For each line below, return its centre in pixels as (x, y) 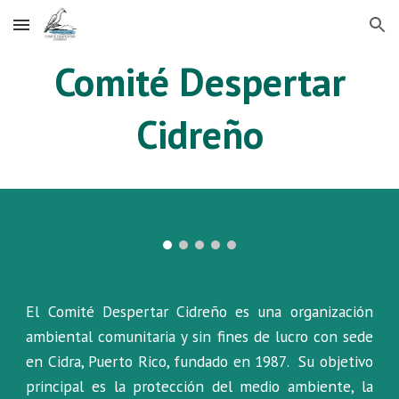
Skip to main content (77, 33)
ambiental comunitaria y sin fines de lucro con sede (199, 337)
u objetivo (340, 362)
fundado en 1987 (231, 362)
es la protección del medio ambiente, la (232, 387)
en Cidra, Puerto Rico (96, 362)
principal (55, 387)
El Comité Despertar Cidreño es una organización (199, 312)
